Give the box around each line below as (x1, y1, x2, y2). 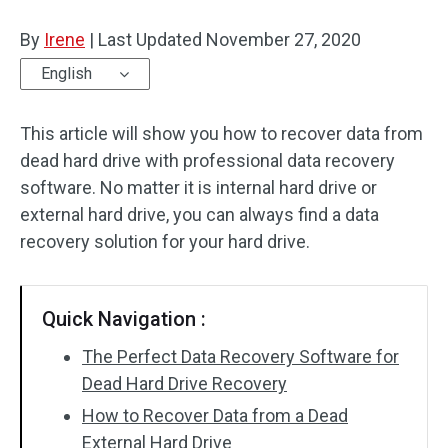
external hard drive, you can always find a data (20, 204, 379, 225)
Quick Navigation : (42, 307, 206, 331)
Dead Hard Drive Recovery (82, 373, 287, 394)
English (41, 64, 92, 83)
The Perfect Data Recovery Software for (82, 346, 399, 367)
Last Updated (94, 29, 206, 50)
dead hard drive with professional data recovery (20, 150, 395, 171)
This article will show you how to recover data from (20, 123, 423, 144)
